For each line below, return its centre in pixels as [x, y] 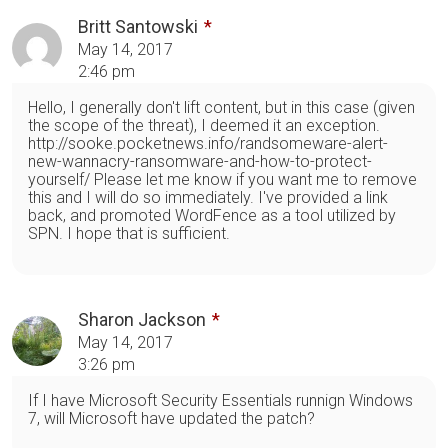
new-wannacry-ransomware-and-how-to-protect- [200, 161]
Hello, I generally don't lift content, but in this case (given [221, 107]
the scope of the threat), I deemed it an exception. [204, 125]
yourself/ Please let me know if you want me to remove [222, 179]
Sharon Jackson [142, 319]
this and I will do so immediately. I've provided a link [208, 197]
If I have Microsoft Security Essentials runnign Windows [220, 400]
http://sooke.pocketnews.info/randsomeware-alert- [208, 143]
